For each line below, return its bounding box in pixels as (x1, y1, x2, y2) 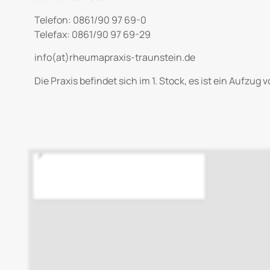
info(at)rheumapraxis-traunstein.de (34, 51, 195, 64)
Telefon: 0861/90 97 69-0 (34, 13, 146, 27)
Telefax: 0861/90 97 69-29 (34, 27, 151, 41)
